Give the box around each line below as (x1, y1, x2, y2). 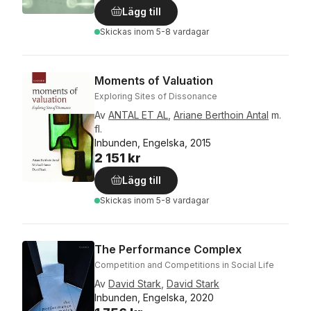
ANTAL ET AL (108, 109, 168, 121)
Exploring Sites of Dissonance (94, 91, 217, 101)
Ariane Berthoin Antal (174, 109, 269, 121)
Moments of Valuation (94, 74, 213, 87)
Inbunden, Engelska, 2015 (94, 137, 211, 149)
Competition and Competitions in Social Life (94, 260, 274, 270)
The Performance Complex (94, 242, 242, 256)
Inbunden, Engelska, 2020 (94, 292, 214, 303)
